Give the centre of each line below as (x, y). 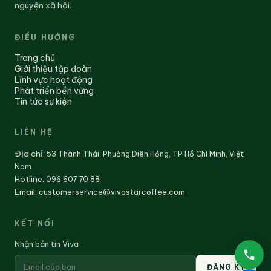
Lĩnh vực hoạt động (54, 80)
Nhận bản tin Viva (47, 244)
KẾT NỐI (35, 224)
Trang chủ (35, 58)
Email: (27, 192)
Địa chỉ (29, 154)
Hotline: (30, 179)
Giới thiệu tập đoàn (53, 69)
